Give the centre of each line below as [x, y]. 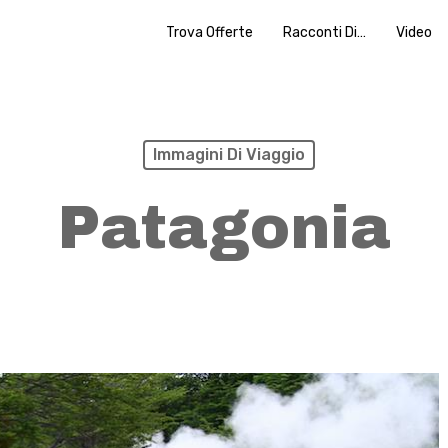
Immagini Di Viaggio [228, 154]
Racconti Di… [324, 32]
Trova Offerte [209, 32]
